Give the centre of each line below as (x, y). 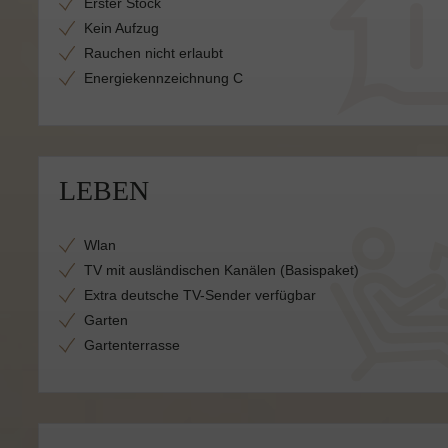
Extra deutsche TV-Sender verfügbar (200, 295)
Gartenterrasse (132, 345)
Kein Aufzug (121, 28)
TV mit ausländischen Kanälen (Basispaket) (221, 270)
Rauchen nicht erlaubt (153, 53)
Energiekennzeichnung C (163, 78)
